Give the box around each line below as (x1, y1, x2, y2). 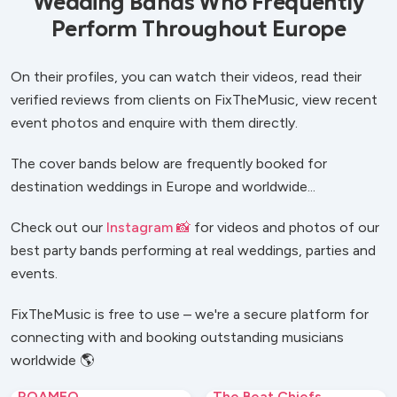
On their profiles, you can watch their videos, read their (11, 67, 362, 85)
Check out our (11, 218, 106, 236)
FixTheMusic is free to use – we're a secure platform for (11, 305, 369, 323)
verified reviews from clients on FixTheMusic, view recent (11, 90, 378, 108)
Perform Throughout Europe (51, 15, 346, 43)
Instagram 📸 (106, 218, 191, 236)
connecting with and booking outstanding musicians (11, 328, 344, 346)
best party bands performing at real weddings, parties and (11, 241, 376, 259)
